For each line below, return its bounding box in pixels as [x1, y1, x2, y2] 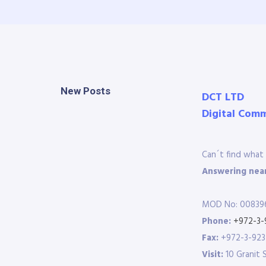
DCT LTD [202, 89, 244, 106]
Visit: [202, 248, 223, 262]
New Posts [61, 85, 110, 97]
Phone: [202, 214, 231, 229]
